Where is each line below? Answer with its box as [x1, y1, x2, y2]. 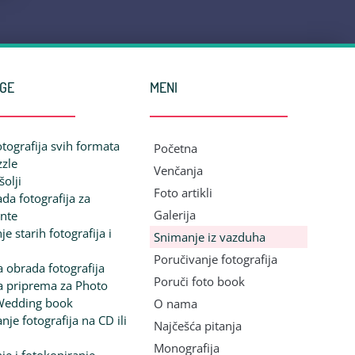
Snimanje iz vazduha [154, 229, 266, 246]
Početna [154, 140, 198, 157]
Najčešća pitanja [154, 318, 242, 334]
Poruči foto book [154, 273, 246, 290]
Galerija [154, 207, 197, 223]
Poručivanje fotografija [154, 251, 278, 268]
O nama [154, 296, 198, 312]
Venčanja [154, 162, 204, 179]
